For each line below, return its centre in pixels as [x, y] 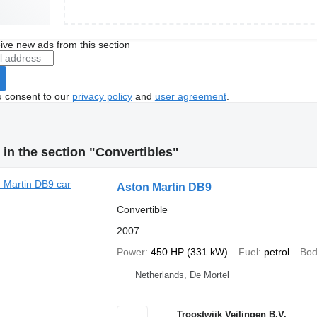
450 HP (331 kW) [189, 252]
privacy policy [102, 96]
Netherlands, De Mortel [182, 275]
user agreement [190, 96]
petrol [276, 252]
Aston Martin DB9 [164, 187]
